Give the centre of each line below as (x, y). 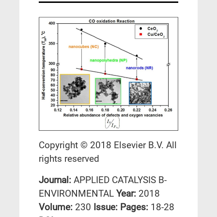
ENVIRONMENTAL (76, 194)
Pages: (135, 207)
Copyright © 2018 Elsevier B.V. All (108, 145)
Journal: (56, 180)
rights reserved (69, 159)
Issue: (107, 207)
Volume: (57, 207)
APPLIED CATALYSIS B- (120, 180)
